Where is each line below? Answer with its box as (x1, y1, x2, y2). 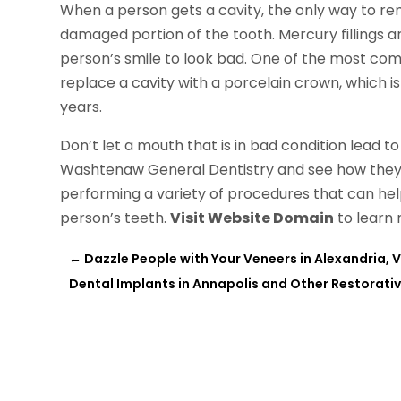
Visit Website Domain (170, 208, 335, 229)
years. (60, 97, 103, 118)
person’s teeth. (60, 208, 171, 229)
